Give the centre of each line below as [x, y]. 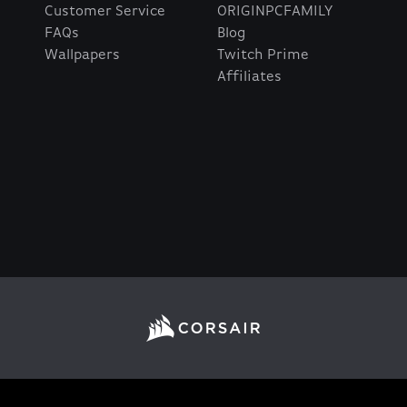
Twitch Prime [263, 56]
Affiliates [249, 78]
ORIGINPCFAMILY [275, 12]
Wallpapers [82, 56]
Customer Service [105, 12]
